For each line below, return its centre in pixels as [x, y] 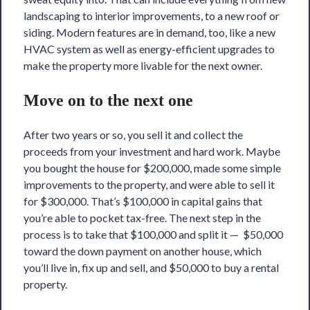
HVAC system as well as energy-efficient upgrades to [149, 48]
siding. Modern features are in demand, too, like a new [149, 32]
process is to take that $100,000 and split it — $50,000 [153, 234]
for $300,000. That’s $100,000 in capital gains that [143, 201]
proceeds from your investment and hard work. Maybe [152, 151]
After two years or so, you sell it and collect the [133, 134]
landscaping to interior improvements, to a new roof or [152, 15]
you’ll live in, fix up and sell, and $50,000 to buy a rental [151, 267]
